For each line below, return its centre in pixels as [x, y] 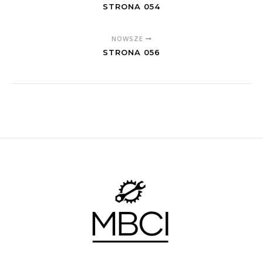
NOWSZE [128, 38]
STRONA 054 [131, 6]
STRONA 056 [131, 52]
